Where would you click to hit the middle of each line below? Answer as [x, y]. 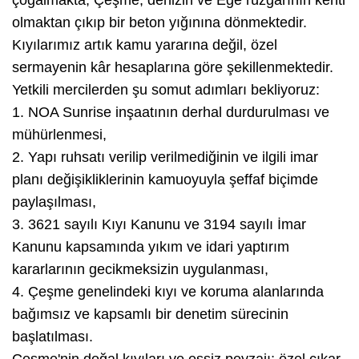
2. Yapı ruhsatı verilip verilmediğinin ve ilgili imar [165, 157]
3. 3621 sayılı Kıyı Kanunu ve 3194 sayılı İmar [159, 224]
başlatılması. [52, 336]
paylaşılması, [54, 202]
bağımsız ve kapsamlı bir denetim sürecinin [150, 314]
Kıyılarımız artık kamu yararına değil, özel [145, 44]
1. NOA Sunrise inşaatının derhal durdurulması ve [171, 112]
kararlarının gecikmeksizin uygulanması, [140, 269]
